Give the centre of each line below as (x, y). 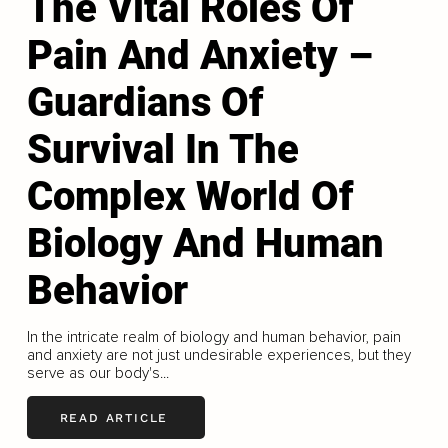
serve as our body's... (97, 373)
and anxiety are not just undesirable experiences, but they (218, 355)
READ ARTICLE (114, 417)
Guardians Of (145, 103)
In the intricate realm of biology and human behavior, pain (213, 337)
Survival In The (162, 150)
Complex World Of (190, 197)
